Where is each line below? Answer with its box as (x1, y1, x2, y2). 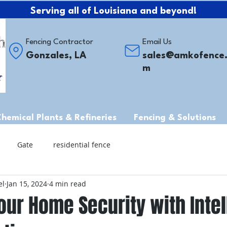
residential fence (53, 139, 110, 149)
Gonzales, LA (26, 51, 87, 60)
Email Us (142, 38, 172, 46)
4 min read (49, 178, 86, 188)
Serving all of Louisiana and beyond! (30, 7, 197, 16)
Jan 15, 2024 (7, 178, 47, 188)
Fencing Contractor (26, 38, 93, 46)
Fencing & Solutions (134, 113, 216, 122)
